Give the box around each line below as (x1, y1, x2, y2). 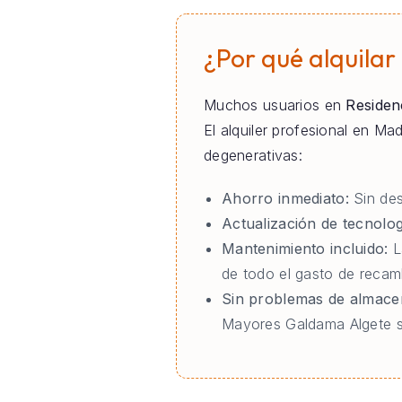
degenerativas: (204, 146, 302, 165)
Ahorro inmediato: (222, 189, 349, 208)
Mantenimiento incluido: (222, 240, 389, 258)
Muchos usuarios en (204, 96, 346, 115)
